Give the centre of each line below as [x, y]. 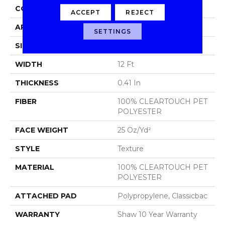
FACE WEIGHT [42, 130]
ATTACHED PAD [46, 196]
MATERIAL [35, 167]
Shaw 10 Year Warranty [157, 214]
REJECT [140, 12]
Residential [137, 27]
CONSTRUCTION [47, 8]
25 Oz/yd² [134, 130]
